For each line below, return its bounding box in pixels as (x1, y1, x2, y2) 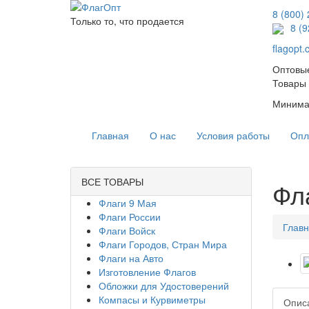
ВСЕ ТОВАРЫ (81, 175, 143, 189)
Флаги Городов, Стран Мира (99, 237, 227, 252)
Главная (92, 128, 129, 143)
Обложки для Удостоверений (99, 279, 229, 293)
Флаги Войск (99, 223, 155, 238)
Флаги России (99, 210, 161, 224)
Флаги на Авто (99, 251, 163, 266)
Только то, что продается (70, 14, 184, 28)
